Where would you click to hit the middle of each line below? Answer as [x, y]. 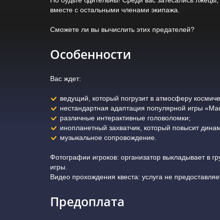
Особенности [91, 54]
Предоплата [87, 201]
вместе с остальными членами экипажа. [115, 10]
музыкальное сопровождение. [108, 137]
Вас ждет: [66, 78]
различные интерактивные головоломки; [125, 118]
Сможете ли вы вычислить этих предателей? [123, 29]
